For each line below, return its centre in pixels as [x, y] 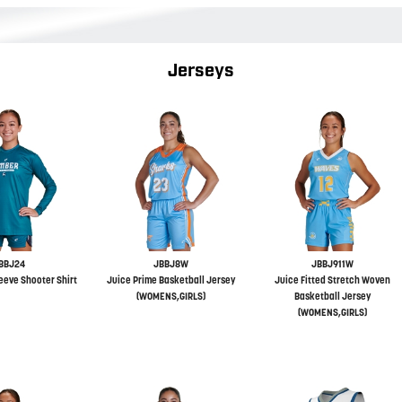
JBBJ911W [332, 264]
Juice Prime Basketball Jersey [170, 280]
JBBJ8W [170, 264]
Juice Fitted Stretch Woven [332, 280]
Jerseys [201, 71]
